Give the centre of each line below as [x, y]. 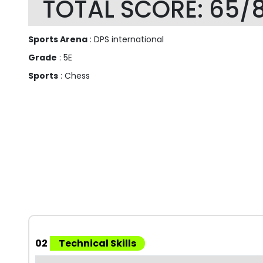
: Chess [74, 76]
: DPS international [126, 40]
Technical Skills [97, 244]
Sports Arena [58, 40]
